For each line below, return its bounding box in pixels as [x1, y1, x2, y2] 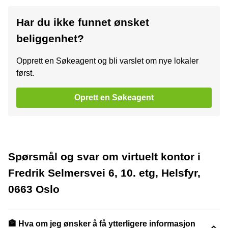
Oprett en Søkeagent [74, 93, 154, 102]
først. [16, 68, 34, 77]
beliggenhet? [16, 32, 84, 44]
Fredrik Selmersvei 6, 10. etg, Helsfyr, [8, 166, 201, 179]
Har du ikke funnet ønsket [16, 16, 149, 28]
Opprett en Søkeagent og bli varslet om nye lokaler [16, 56, 198, 65]
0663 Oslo [8, 183, 60, 195]
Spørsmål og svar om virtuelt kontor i [8, 150, 201, 162]
